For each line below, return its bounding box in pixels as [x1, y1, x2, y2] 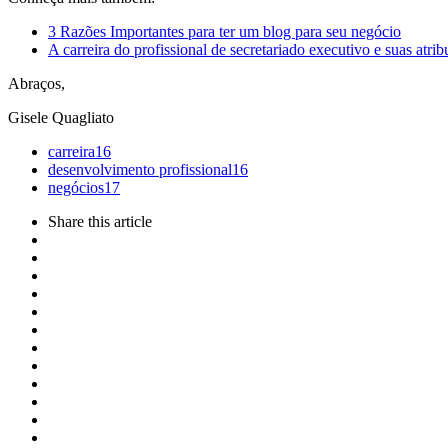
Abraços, [8, 74, 65, 92]
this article [88, 212, 152, 230]
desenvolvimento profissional [48, 160, 232, 178]
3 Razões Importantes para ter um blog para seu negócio [48, 22, 401, 40]
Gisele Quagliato [8, 108, 114, 126]
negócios [48, 178, 104, 196]
